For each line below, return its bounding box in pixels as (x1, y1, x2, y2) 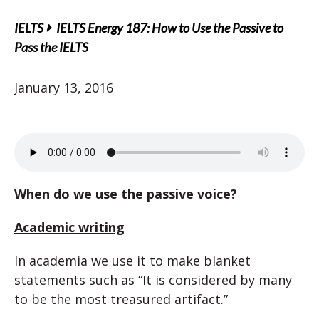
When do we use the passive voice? (14, 185, 237, 202)
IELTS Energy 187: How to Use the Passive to (56, 20, 283, 36)
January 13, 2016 (14, 79, 113, 96)
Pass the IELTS (14, 39, 88, 55)
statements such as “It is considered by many (14, 271, 292, 288)
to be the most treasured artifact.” (14, 291, 228, 308)
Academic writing (14, 219, 125, 236)
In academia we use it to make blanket (14, 252, 251, 269)
